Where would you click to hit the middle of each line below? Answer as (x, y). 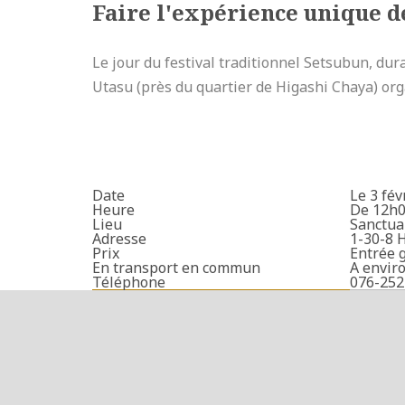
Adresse (119, 238)
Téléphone (129, 282)
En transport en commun (176, 267)
